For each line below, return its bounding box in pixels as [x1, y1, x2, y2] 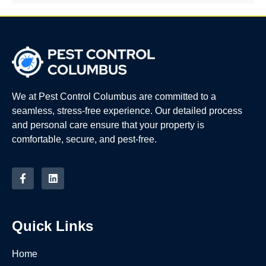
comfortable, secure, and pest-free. [12, 134, 157, 145]
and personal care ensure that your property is [12, 120, 204, 131]
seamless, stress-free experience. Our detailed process [12, 106, 242, 116]
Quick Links [12, 218, 93, 235]
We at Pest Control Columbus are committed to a [12, 91, 216, 102]
